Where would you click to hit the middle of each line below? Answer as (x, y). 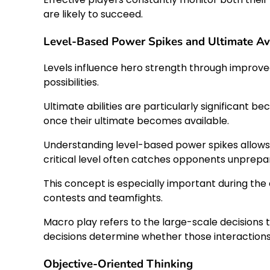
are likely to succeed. (93, 14)
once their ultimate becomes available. (136, 121)
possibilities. (71, 83)
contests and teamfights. (103, 198)
